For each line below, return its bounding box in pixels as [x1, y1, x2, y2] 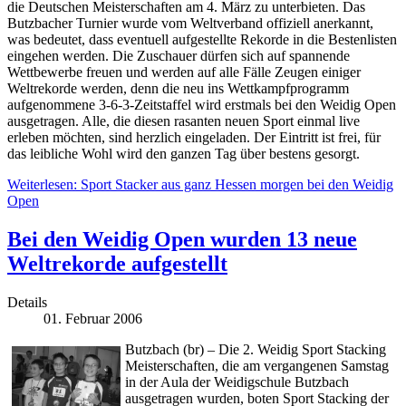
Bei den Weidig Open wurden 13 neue [7, 227, 357, 252]
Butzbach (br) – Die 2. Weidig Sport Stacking [125, 342, 386, 358]
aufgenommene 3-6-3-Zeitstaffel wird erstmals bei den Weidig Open [7, 97, 396, 113]
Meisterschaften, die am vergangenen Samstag [125, 358, 389, 374]
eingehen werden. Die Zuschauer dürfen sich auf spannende [7, 48, 350, 64]
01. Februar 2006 [43, 311, 142, 327]
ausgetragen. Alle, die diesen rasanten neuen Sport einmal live [7, 113, 360, 130]
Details [7, 295, 47, 311]
